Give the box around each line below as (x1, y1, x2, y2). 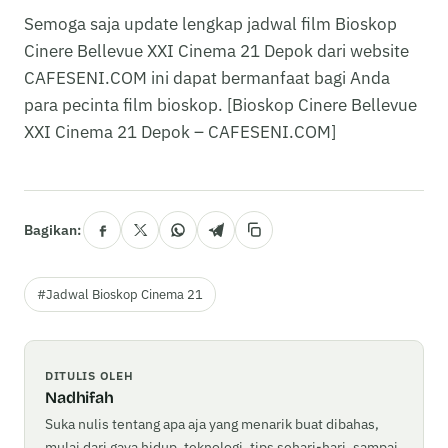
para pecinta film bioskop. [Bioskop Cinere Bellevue (24, 94, 417, 117)
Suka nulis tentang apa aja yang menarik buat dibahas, (45, 415, 379, 434)
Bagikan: (24, 221, 81, 240)
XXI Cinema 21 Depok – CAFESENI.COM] (24, 121, 336, 144)
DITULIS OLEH (45, 368, 134, 384)
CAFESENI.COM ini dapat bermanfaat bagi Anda (24, 67, 390, 90)
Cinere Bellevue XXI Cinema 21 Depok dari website (24, 40, 409, 63)
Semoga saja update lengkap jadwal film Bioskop (24, 13, 397, 36)
